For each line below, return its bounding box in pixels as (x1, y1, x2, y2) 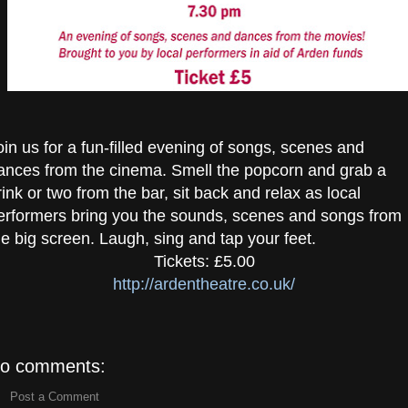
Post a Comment (10, 389, 99, 403)
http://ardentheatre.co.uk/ (113, 275, 295, 294)
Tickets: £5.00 (153, 252, 255, 271)
